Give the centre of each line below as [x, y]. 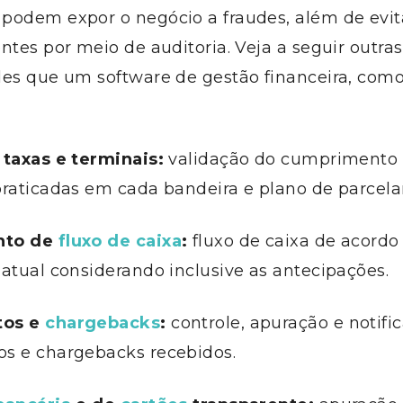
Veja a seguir [288, 48]
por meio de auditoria [133, 48]
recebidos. [191, 353]
